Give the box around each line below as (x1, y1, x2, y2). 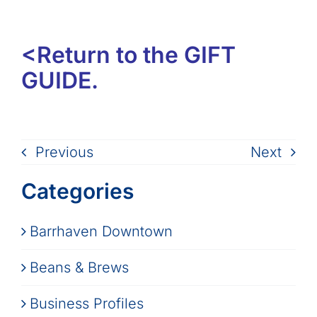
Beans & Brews (29, 258, 129, 276)
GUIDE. (21, 66, 98, 94)
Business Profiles (29, 294, 144, 312)
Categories (21, 178, 134, 204)
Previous (35, 143, 93, 161)
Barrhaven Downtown (29, 222, 173, 240)
